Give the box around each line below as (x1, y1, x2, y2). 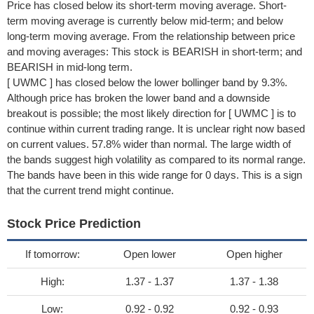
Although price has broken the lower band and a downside (7, 92, 270, 104)
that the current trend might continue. (7, 184, 174, 196)
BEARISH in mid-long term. (7, 61, 132, 73)
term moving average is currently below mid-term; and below (7, 15, 283, 27)
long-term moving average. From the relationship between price (7, 30, 295, 42)
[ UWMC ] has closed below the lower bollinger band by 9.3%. (7, 76, 287, 88)
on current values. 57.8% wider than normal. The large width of (7, 138, 291, 150)
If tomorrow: (25, 248, 80, 260)
